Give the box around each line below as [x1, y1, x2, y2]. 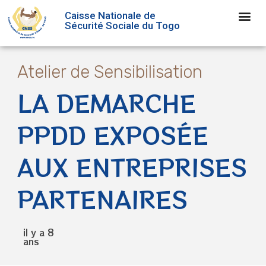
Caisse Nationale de [64, 9, 156, 21]
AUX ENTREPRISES [17, 150, 247, 183]
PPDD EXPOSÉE [17, 118, 208, 151]
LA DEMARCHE [17, 85, 196, 119]
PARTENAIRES [17, 182, 188, 216]
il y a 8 [23, 226, 53, 239]
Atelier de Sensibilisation [17, 61, 202, 82]
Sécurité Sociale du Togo [64, 19, 180, 31]
